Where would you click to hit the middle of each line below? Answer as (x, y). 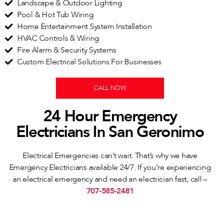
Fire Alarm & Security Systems (67, 50)
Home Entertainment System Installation (85, 27)
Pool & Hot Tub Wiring (55, 15)
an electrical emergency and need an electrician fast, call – (110, 179)
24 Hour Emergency (110, 117)
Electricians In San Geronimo (110, 132)
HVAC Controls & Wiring (58, 39)
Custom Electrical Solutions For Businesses (89, 62)
